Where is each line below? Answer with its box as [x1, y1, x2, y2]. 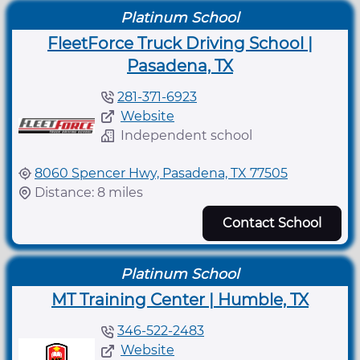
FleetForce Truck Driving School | [47, 33, 313, 53]
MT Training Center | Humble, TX [51, 289, 309, 309]
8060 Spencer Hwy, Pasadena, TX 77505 [35, 165, 288, 181]
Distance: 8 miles [35, 184, 143, 200]
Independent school [121, 127, 252, 143]
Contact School [223, 215, 321, 231]
